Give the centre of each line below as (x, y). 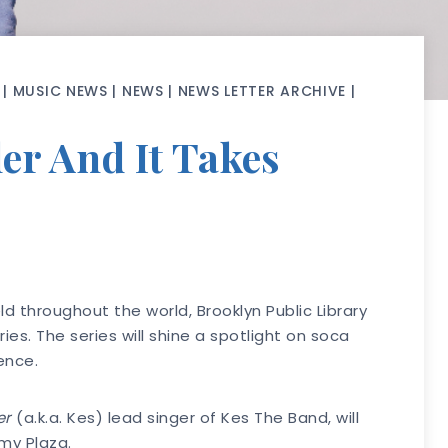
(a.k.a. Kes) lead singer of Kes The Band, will (185, 418)
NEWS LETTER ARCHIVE (262, 91)
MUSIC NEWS (60, 91)
